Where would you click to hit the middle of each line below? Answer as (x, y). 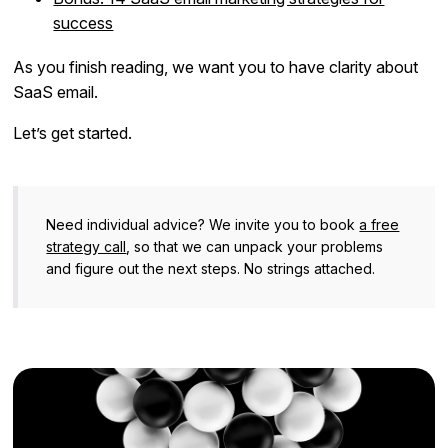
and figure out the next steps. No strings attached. (211, 268)
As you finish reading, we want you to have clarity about (216, 66)
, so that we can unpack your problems (255, 246)
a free (379, 224)
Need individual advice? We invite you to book (203, 224)
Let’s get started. (73, 132)
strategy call (86, 246)
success (83, 22)
